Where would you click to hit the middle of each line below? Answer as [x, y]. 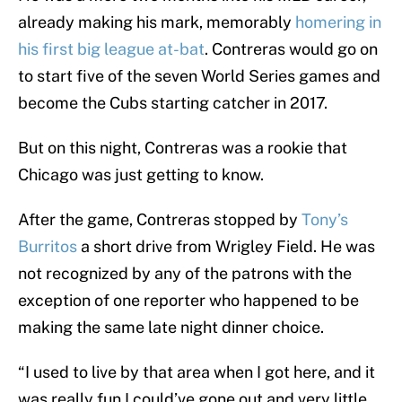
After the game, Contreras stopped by [160, 220]
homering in [338, 22]
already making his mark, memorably [157, 22]
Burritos [48, 247]
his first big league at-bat [111, 49]
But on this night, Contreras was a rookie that [183, 148]
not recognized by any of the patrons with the [185, 274]
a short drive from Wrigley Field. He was [226, 247]
